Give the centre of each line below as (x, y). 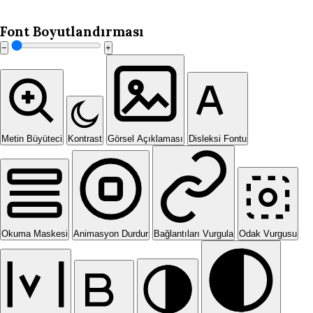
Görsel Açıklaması (145, 139)
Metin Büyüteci (32, 139)
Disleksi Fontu (218, 139)
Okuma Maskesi (35, 234)
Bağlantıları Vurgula (194, 234)
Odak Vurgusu (268, 234)
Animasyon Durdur (111, 234)
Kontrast (85, 139)
